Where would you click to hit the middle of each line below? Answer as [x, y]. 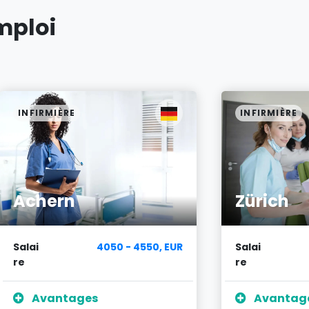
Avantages [64, 299]
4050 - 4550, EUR [140, 247]
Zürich [262, 201]
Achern [44, 201]
